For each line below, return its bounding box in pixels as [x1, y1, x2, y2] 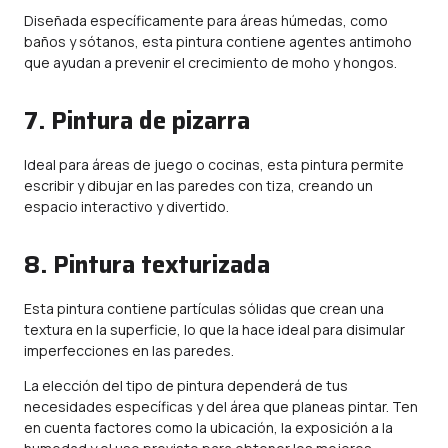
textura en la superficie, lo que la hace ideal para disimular [24, 320, 405, 339]
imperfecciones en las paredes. [24, 341, 234, 360]
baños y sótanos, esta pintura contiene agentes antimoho [24, 32, 412, 51]
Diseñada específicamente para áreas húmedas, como [24, 11, 388, 30]
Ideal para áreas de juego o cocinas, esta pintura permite [24, 155, 404, 174]
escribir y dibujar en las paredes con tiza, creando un [24, 176, 373, 195]
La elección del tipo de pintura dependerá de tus [24, 376, 348, 395]
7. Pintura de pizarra [24, 102, 250, 140]
